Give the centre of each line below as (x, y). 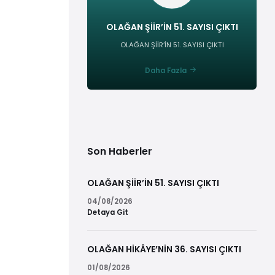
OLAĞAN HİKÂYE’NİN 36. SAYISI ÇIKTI (164, 250)
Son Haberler (120, 152)
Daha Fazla (166, 71)
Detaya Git (108, 213)
